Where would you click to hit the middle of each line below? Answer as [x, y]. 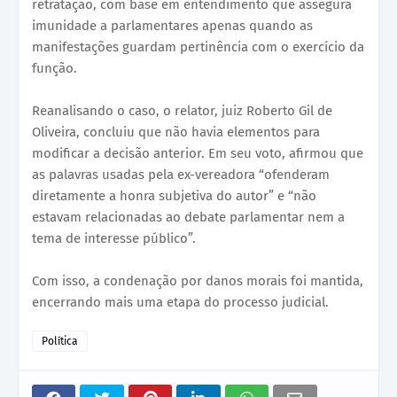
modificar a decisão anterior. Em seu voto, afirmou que [198, 153]
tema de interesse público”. [114, 238]
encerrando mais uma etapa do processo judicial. [180, 302]
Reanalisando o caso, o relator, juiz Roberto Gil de [182, 110]
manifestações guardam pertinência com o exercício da [198, 47]
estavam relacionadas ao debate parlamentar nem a [188, 217]
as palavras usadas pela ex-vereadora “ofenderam [181, 174]
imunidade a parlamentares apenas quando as [172, 25]
